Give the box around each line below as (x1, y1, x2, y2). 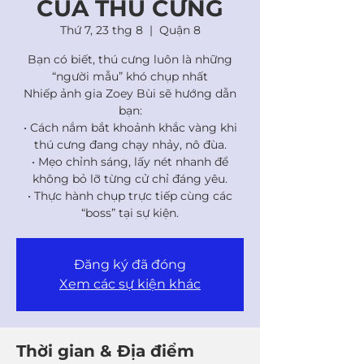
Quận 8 (158, 23, 201, 37)
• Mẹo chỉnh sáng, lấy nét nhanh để (32, 154, 228, 169)
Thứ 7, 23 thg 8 (59, 23, 143, 37)
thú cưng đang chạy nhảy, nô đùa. (33, 137, 227, 152)
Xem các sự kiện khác (59, 276, 201, 292)
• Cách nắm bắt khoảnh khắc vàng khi (23, 120, 237, 135)
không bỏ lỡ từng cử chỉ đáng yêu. (32, 171, 227, 186)
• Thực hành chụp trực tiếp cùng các (28, 188, 232, 203)
